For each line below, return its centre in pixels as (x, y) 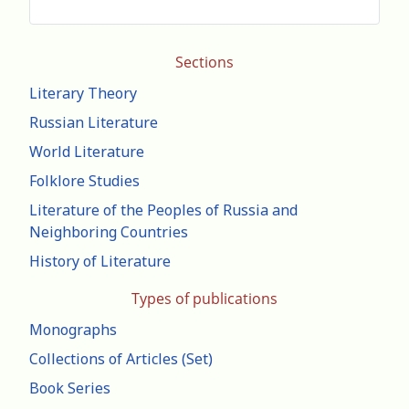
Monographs (73, 330)
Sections (204, 63)
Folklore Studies (84, 181)
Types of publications (204, 299)
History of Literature (100, 262)
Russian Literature (94, 123)
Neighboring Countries (109, 232)
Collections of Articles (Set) (121, 359)
